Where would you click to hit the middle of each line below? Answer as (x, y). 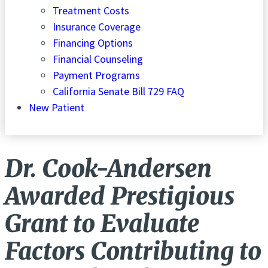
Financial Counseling (98, 59)
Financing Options (93, 42)
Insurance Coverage (97, 26)
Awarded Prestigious (120, 196)
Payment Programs (96, 75)
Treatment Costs (91, 10)
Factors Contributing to (133, 251)
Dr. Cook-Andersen (108, 168)
